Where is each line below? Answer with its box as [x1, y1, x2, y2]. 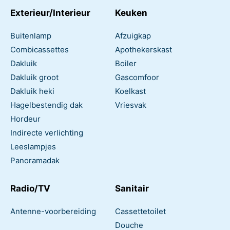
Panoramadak [10, 155, 60, 165]
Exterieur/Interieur [10, 7, 90, 18]
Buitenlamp [10, 30, 51, 41]
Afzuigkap [115, 30, 151, 41]
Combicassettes [10, 44, 69, 54]
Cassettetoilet [115, 206, 166, 216]
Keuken [115, 7, 147, 18]
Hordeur [10, 113, 41, 124]
